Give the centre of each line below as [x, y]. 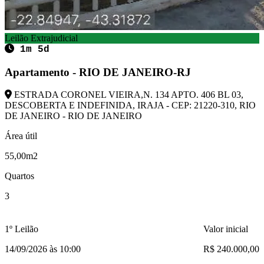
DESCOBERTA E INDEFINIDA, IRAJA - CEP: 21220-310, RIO [130, 105]
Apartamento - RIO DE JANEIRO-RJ [98, 72]
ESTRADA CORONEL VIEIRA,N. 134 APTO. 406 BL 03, [128, 95]
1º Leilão [22, 229]
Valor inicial [226, 229]
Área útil [21, 136]
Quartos [19, 176]
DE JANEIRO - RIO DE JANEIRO [73, 116]
